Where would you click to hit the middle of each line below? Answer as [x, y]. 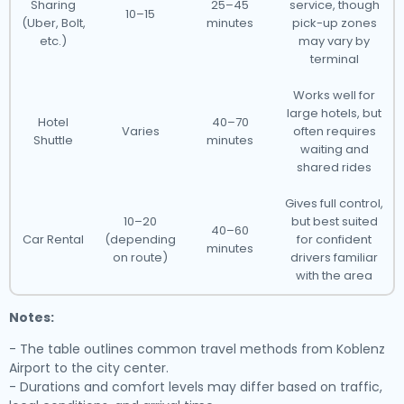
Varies [140, 131]
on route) [140, 257]
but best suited [334, 221]
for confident [334, 239]
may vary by [334, 41]
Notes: [32, 317]
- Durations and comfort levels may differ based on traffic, [196, 387]
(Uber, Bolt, [53, 23]
